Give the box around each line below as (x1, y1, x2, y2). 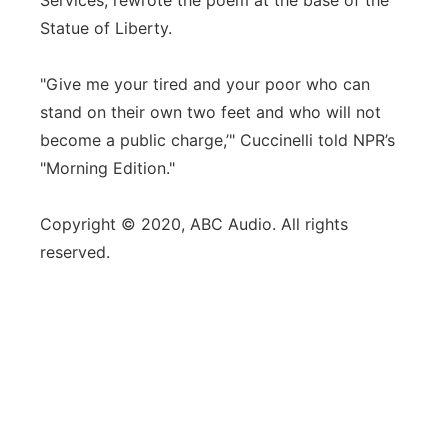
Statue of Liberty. (40, 18, 172, 38)
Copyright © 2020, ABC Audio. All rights (40, 214, 348, 234)
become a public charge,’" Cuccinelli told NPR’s (40, 130, 395, 150)
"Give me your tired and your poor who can (40, 74, 370, 94)
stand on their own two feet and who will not (40, 102, 381, 122)
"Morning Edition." (40, 158, 175, 178)
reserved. (40, 242, 110, 262)
